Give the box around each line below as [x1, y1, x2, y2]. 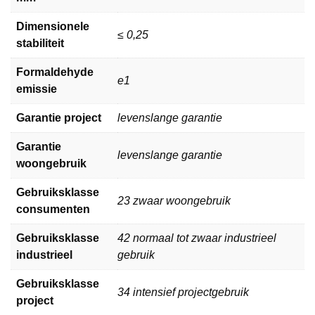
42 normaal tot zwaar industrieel [117, 232, 276, 245]
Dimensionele [16, 20, 89, 33]
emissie [16, 83, 57, 96]
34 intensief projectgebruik [117, 286, 249, 299]
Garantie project [16, 112, 101, 124]
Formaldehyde [16, 66, 94, 79]
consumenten [16, 203, 90, 216]
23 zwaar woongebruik [117, 195, 231, 207]
